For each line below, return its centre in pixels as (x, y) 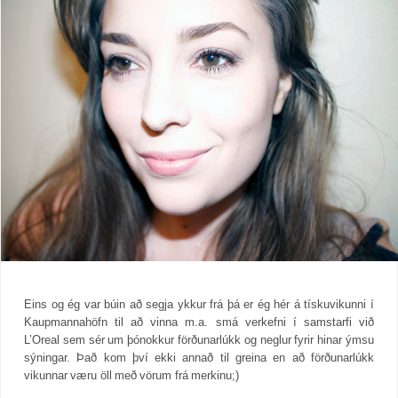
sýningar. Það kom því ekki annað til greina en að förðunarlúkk (199, 358)
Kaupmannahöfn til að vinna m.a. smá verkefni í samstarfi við (199, 322)
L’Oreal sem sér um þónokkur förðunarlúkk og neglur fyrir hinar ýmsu (199, 340)
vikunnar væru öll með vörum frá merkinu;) (131, 376)
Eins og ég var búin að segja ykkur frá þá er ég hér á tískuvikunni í (199, 305)
